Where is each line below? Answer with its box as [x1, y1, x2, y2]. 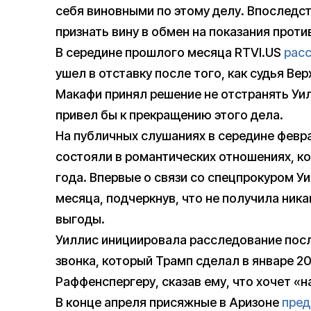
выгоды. [56, 212, 105, 227]
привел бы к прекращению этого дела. [56, 108, 283, 123]
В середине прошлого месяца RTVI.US [56, 45, 284, 60]
